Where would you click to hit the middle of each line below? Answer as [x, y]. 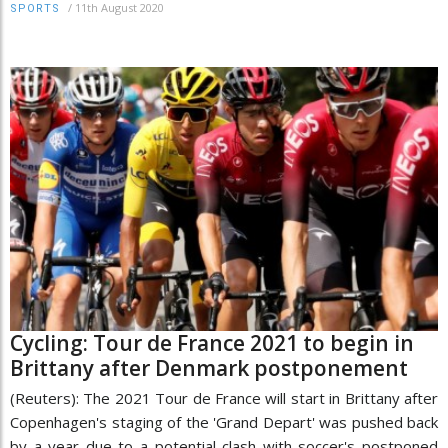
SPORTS [35, 9]
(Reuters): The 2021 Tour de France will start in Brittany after [224, 397]
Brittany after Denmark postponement [209, 367]
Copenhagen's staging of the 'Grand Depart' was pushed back [224, 421]
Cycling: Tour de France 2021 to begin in [212, 342]
